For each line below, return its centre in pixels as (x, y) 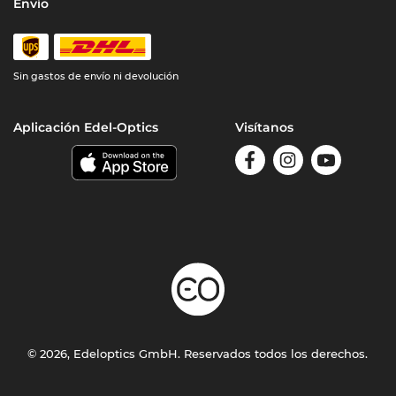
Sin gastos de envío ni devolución (96, 76)
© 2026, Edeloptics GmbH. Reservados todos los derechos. (198, 354)
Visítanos (264, 128)
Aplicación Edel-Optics (86, 128)
